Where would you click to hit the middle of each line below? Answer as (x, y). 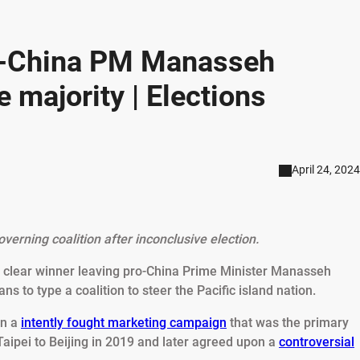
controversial (317, 342)
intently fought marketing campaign (124, 323)
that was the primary (288, 323)
